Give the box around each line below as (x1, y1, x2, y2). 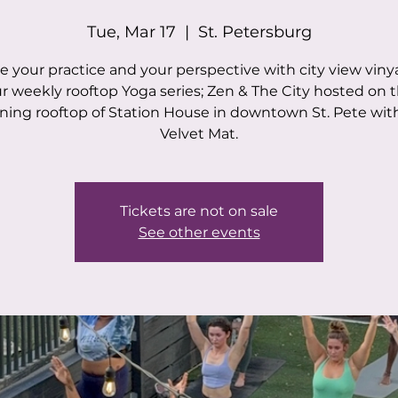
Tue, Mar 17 (86, 22, 176, 42)
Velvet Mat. (160, 125, 238, 142)
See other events (138, 224, 260, 241)
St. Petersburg (197, 22, 312, 42)
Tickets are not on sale (120, 203, 278, 219)
